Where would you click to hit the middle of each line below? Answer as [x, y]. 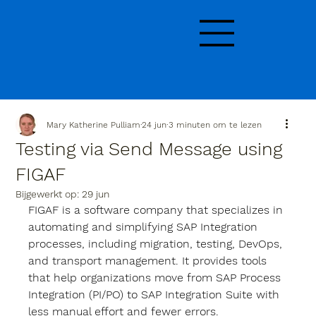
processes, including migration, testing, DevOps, [157, 244]
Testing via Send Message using [149, 149]
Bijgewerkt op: [49, 194]
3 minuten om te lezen [215, 125]
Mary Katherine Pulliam [94, 125]
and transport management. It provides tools [150, 261]
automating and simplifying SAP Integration [145, 227]
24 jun [154, 125]
